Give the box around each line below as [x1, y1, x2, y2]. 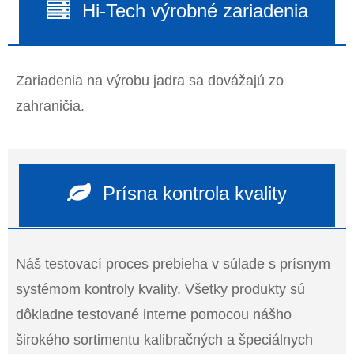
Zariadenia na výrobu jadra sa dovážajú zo [16, 72, 284, 88]
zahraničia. [16, 97, 85, 114]
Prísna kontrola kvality [103, 182, 287, 204]
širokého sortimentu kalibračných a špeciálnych [16, 331, 313, 348]
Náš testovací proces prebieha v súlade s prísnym [16, 255, 330, 272]
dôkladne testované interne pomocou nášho [16, 306, 292, 322]
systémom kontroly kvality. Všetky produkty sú [16, 281, 305, 297]
